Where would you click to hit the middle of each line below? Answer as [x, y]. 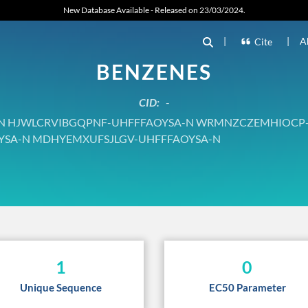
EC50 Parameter [247, 287]
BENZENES [154, 71]
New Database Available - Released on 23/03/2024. [154, 10]
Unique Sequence [61, 287]
